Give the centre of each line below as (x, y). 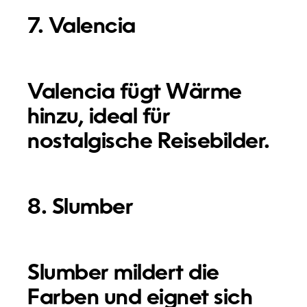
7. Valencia (82, 27)
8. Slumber (81, 208)
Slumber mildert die (123, 274)
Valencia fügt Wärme (135, 93)
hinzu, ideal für (99, 118)
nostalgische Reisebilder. (149, 142)
